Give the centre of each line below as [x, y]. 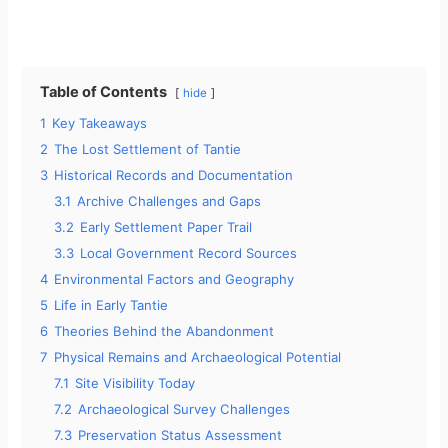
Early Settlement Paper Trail [166, 227]
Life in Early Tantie [111, 305]
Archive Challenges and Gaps [169, 201]
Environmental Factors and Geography [174, 279]
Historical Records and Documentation [174, 175]
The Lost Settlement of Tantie [148, 149]
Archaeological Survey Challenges [184, 409]
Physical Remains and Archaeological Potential [198, 357]
